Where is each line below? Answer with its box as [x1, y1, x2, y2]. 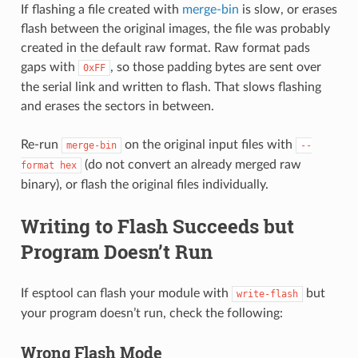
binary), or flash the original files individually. [20, 177, 268, 191]
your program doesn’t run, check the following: [20, 306, 283, 320]
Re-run [20, 137, 62, 151]
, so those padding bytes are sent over [109, 60, 321, 74]
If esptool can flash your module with [20, 286, 232, 300]
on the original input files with [121, 137, 296, 151]
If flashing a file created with [20, 2, 182, 16]
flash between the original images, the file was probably [20, 22, 330, 35]
